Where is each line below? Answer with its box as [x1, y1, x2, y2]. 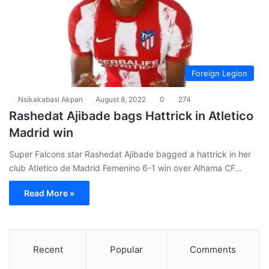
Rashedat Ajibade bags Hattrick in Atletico [9, 108, 253, 123]
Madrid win [9, 125, 73, 140]
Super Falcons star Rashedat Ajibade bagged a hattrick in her [9, 148, 251, 159]
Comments [190, 243, 237, 255]
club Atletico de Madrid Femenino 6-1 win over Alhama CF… [9, 162, 242, 173]
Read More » [24, 187, 74, 198]
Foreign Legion [192, 68, 247, 78]
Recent [32, 243, 63, 255]
